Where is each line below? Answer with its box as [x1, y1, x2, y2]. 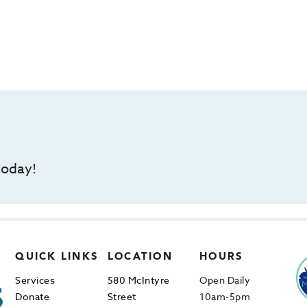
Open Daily [199, 273, 251, 286]
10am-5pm [199, 290, 251, 303]
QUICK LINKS [15, 252, 99, 262]
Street [107, 290, 136, 303]
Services [15, 273, 56, 286]
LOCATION [107, 252, 173, 262]
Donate [15, 290, 50, 303]
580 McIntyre [107, 273, 170, 286]
